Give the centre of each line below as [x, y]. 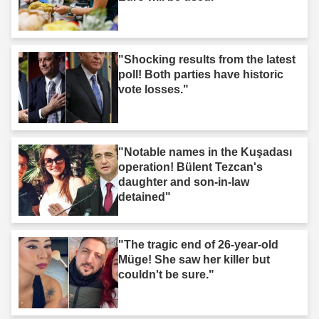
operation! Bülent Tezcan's [190, 167]
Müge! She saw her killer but [194, 260]
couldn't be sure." [166, 275]
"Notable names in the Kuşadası [205, 152]
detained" [145, 197]
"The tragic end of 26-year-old [198, 245]
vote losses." [153, 90]
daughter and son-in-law [184, 182]
